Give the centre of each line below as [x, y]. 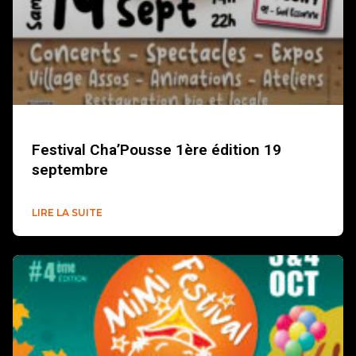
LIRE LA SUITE [67, 212]
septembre [70, 169]
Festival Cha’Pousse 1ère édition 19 [157, 149]
